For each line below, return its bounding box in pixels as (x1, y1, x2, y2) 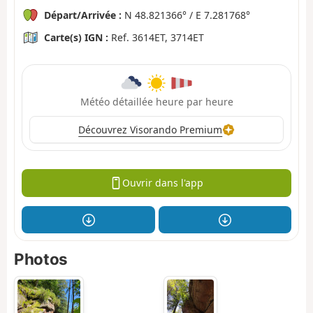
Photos (14, 249, 68, 269)
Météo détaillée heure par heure (80, 94, 233, 108)
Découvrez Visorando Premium (78, 122, 223, 136)
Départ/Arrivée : (44, 8, 122, 22)
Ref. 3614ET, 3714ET (108, 30, 204, 44)
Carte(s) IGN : (44, 30, 108, 44)
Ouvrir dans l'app (122, 176, 203, 190)
